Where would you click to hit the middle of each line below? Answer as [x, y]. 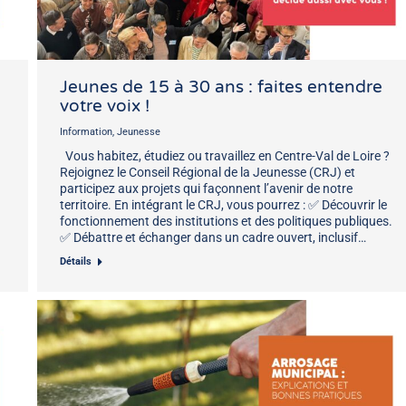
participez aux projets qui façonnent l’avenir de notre [206, 188]
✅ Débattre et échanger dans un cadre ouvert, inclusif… [213, 237]
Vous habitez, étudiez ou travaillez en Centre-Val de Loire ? [225, 155]
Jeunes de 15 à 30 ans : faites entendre [221, 87]
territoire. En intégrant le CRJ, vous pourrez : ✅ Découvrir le [223, 204]
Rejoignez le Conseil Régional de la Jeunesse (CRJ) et [208, 172]
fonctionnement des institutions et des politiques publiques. [226, 221]
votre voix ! [105, 106]
